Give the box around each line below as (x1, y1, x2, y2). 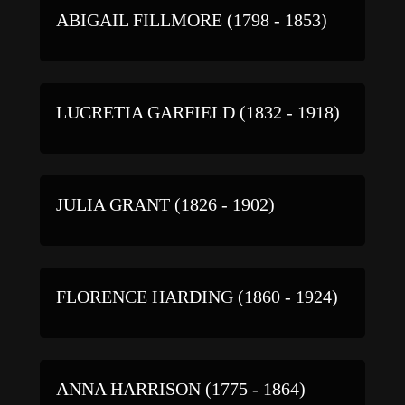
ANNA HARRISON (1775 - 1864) (56, 378, 306, 399)
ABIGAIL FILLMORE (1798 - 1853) (56, 9, 327, 30)
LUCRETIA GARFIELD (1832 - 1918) (56, 101, 340, 122)
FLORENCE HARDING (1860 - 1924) (56, 286, 338, 306)
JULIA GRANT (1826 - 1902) (56, 193, 275, 214)
